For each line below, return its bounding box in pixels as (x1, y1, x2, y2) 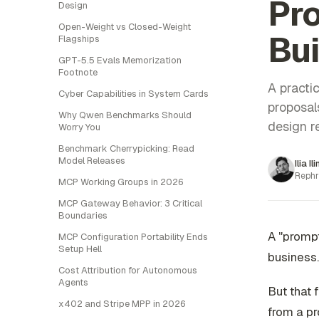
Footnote (58, 66, 98, 78)
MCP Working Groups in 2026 (58, 176, 184, 188)
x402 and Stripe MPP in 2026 (58, 298, 186, 310)
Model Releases (58, 155, 125, 167)
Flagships (58, 33, 100, 45)
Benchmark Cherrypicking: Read (58, 142, 194, 155)
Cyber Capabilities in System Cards (58, 88, 209, 100)
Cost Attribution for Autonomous (58, 264, 197, 276)
